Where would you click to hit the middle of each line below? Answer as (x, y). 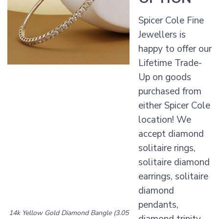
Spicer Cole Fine (171, 21)
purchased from (170, 92)
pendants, (158, 205)
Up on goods (165, 77)
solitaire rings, (167, 148)
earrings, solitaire (173, 177)
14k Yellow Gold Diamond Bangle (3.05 (68, 213)
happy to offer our (175, 49)
